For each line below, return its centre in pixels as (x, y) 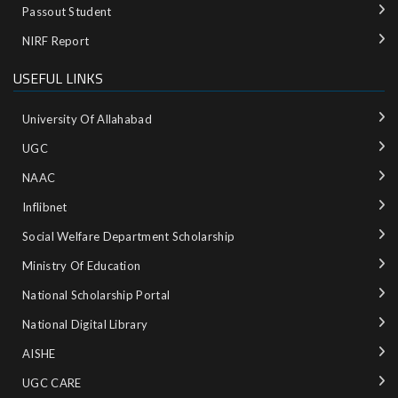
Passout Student (67, 11)
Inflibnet (45, 207)
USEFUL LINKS (58, 79)
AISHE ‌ (40, 354)
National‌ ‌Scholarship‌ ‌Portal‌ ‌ (98, 295)
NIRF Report (56, 40)
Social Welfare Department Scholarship (129, 237)
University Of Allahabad (87, 119)
